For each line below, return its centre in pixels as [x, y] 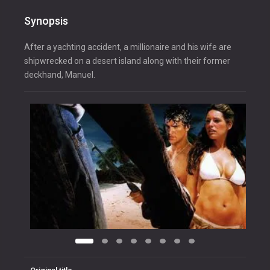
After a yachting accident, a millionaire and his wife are [128, 47]
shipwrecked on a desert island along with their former [127, 61]
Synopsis [46, 21]
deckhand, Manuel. [60, 75]
